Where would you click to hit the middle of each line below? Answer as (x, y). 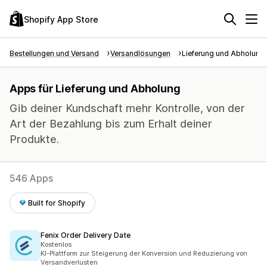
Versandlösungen (140, 53)
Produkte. (34, 139)
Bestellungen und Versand (54, 53)
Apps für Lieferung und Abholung (95, 89)
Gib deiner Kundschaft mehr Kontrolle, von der (127, 108)
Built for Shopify (57, 203)
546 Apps (31, 178)
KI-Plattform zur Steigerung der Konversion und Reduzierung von (144, 253)
